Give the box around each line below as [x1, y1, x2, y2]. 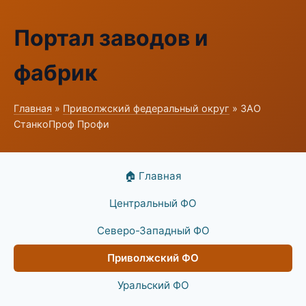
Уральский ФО [117, 279, 189, 292]
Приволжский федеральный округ [63, 102, 229, 114]
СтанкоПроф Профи [14, 118, 109, 130]
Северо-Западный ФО [96, 224, 210, 237]
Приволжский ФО [107, 251, 199, 264]
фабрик [14, 59, 98, 86]
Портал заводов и [14, 25, 208, 51]
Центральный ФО [109, 197, 197, 210]
